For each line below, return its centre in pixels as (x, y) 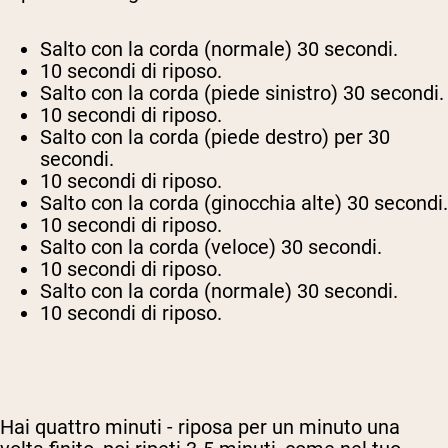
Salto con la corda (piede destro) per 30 (215, 137)
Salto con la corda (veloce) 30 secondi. (211, 247)
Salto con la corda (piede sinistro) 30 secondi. (242, 93)
